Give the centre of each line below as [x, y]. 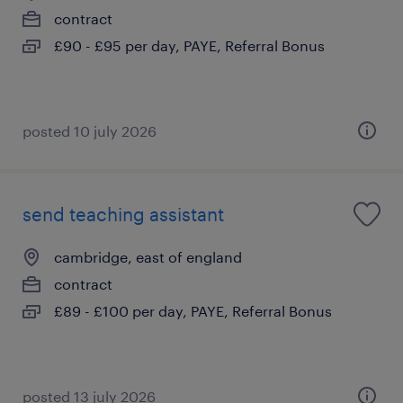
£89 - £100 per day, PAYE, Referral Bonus [193, 310]
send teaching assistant [123, 214]
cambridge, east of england [148, 256]
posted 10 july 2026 [90, 130]
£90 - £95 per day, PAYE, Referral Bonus [189, 45]
